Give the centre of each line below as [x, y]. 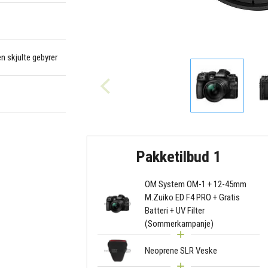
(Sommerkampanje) [179, 223]
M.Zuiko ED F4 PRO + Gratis [192, 197]
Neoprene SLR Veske [181, 250]
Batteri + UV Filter [174, 210]
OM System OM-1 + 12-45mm [195, 184]
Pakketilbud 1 [179, 156]
